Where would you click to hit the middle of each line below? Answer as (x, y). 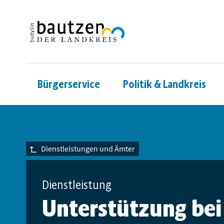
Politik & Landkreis (164, 84)
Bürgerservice (69, 84)
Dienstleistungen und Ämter (88, 149)
